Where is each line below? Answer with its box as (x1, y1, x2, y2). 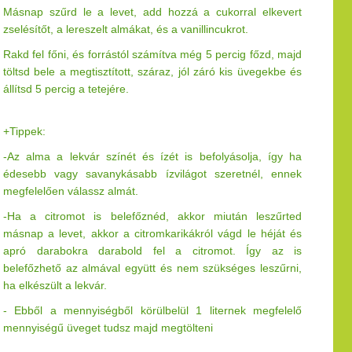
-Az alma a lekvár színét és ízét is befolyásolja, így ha (3, 150, 302, 163)
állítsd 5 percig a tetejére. (3, 82, 129, 95)
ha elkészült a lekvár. (3, 279, 107, 291)
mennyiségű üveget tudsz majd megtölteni (3, 321, 213, 334)
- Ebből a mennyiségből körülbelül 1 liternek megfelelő (3, 304, 302, 317)
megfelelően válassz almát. (3, 185, 138, 197)
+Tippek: (3, 125, 46, 137)
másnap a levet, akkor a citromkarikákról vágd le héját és (3, 227, 302, 240)
